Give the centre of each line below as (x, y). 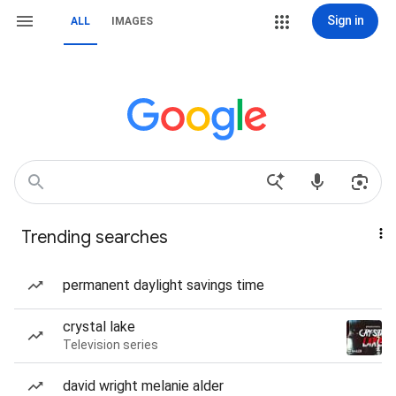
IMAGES (132, 21)
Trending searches (95, 237)
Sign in (345, 20)
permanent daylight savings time (164, 285)
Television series (110, 345)
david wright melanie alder (143, 386)
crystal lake (99, 327)
